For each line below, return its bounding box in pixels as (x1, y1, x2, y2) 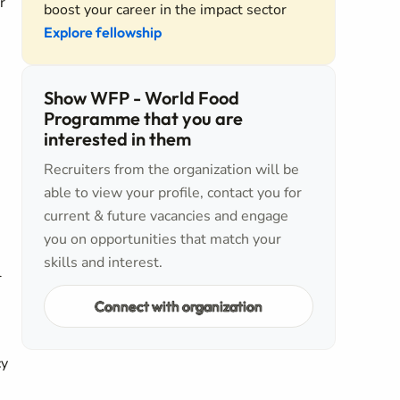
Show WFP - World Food (44, 87, 239, 109)
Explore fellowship (44, 23, 162, 41)
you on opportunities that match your (44, 229, 281, 249)
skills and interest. (44, 253, 162, 272)
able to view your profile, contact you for (44, 183, 302, 203)
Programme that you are (44, 107, 243, 129)
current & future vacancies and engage (44, 206, 288, 226)
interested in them (44, 128, 191, 150)
